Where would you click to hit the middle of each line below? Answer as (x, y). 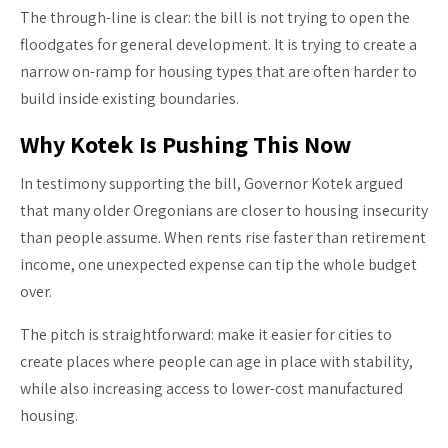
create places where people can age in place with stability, (216, 361)
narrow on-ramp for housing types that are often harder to (218, 71)
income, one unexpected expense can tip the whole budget (218, 264)
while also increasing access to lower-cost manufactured (211, 388)
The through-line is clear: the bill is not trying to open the (215, 17)
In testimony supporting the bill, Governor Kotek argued (211, 183)
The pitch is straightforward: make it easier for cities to (206, 334)
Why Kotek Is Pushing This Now (185, 143)
